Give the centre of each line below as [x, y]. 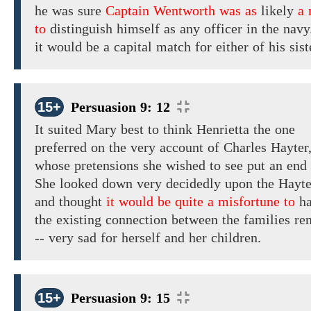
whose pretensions [89, 166]
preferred [63, 148]
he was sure [68, 11]
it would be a [72, 47]
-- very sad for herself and [112, 238]
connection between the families [198, 220]
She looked [66, 184]
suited [65, 129]
